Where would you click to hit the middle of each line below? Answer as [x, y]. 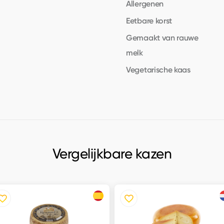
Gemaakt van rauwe [162, 37]
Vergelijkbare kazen [112, 153]
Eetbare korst [149, 20]
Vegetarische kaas [158, 69]
